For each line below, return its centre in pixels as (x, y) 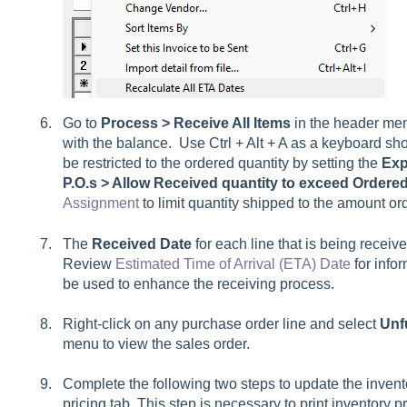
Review (89, 263)
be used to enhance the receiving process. (198, 283)
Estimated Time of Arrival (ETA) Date (233, 263)
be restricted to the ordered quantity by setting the (222, 164)
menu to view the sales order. (156, 344)
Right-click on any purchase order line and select (221, 324)
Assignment (100, 203)
